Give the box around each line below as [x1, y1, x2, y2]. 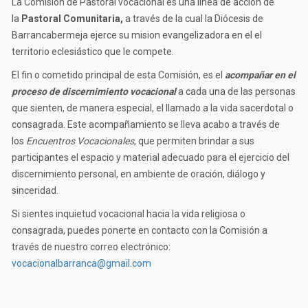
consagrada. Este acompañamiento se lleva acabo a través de [12, 119, 280, 130]
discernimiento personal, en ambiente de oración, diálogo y [12, 168, 265, 179]
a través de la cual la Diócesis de [125, 13, 263, 24]
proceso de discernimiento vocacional [12, 86, 178, 97]
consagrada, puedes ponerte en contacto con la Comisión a [12, 225, 267, 236]
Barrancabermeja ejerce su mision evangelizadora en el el [12, 30, 262, 41]
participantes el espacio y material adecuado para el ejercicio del [12, 152, 289, 163]
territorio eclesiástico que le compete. [12, 46, 176, 57]
